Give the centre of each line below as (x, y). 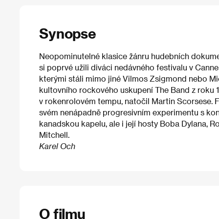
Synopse (68, 33)
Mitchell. (54, 135)
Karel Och (57, 146)
